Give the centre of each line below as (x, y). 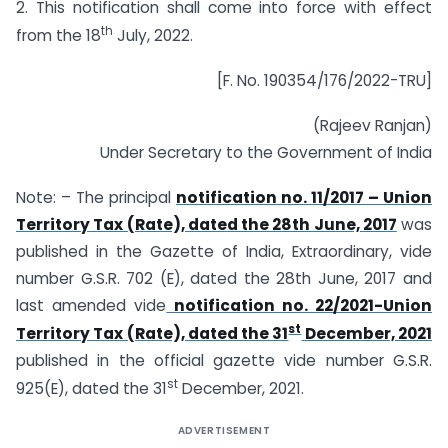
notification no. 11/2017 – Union (304, 197)
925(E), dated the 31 (91, 389)
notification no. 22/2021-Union (299, 305)
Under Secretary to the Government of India (266, 153)
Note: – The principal (96, 197)
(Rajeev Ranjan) (372, 126)
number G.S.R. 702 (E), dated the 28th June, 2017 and (224, 278)
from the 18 (58, 36)
